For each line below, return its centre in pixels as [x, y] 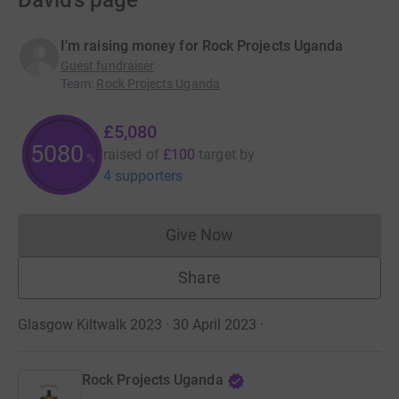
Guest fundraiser [108, 66]
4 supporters [143, 176]
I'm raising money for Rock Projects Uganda [202, 46]
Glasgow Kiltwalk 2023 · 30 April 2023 [137, 325]
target [217, 155]
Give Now [199, 235]
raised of [131, 155]
